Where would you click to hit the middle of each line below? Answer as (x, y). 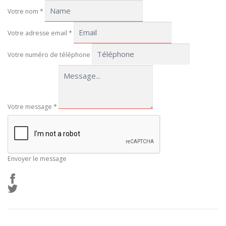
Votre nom (24, 12)
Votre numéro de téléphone (49, 55)
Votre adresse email (38, 33)
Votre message (31, 107)
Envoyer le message (37, 159)
